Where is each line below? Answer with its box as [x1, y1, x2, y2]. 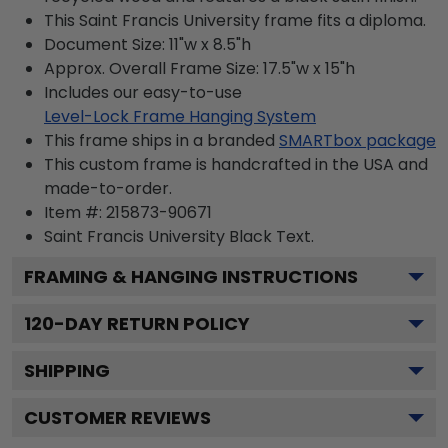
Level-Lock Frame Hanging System [44, 105, 316, 128]
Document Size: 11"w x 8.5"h [44, 33, 251, 56]
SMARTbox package [279, 129, 436, 152]
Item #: [44, 201, 106, 224]
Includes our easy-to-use [44, 81, 242, 104]
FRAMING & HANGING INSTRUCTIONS [24, 264, 358, 289]
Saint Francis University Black [44, 225, 272, 248]
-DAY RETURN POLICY [54, 311, 250, 336]
